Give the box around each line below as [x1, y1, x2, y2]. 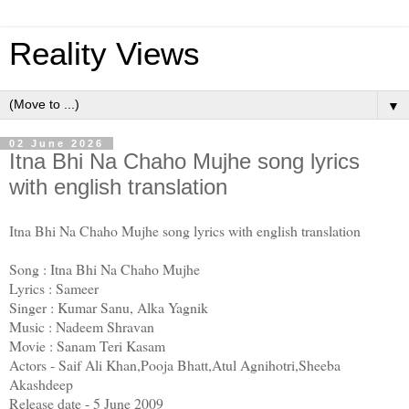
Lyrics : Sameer [9, 278, 99, 298]
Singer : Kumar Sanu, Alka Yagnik [9, 297, 208, 317]
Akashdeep [9, 373, 73, 393]
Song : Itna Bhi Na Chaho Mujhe [9, 258, 200, 278]
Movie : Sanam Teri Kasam [9, 335, 165, 355]
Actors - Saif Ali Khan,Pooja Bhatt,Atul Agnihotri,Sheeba [9, 354, 341, 374]
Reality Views [9, 37, 200, 71]
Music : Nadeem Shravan [9, 316, 154, 336]
